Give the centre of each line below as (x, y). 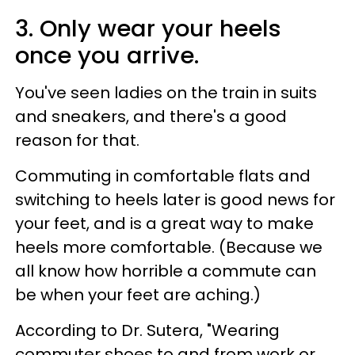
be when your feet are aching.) (138, 294)
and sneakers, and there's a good (151, 116)
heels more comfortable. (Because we (169, 247)
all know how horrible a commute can (166, 271)
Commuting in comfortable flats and (163, 176)
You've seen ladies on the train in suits (166, 92)
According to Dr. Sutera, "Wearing (147, 330)
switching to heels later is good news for (175, 199)
